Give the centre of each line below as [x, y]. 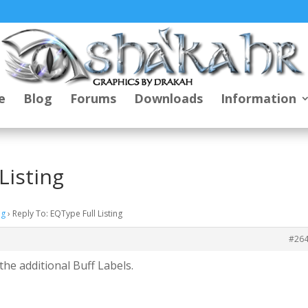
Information [258, 98]
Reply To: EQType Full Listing [68, 213]
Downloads [168, 98]
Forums [93, 98]
